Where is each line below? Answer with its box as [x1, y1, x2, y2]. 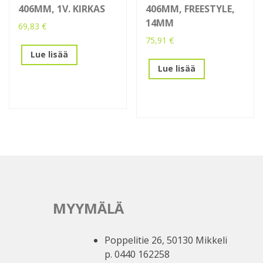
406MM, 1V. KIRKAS [18, 2, 105, 15]
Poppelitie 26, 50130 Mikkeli [104, 233, 227, 247]
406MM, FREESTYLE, [146, 2, 235, 15]
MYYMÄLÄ [52, 198, 124, 218]
